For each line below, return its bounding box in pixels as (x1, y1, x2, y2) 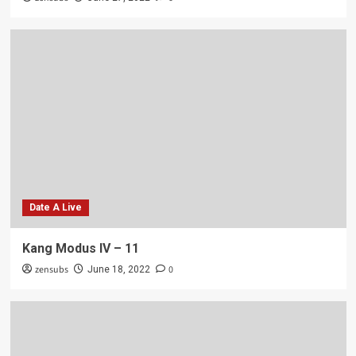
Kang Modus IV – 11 (21, 240, 139, 256)
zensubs (34, 262, 68, 277)
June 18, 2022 (87, 263, 150, 275)
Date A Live (29, 201, 82, 213)
